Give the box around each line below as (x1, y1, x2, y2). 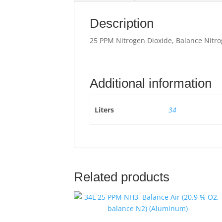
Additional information (90, 76, 212, 91)
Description (90, 16, 154, 31)
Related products (74, 169, 170, 184)
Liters (94, 105, 114, 114)
